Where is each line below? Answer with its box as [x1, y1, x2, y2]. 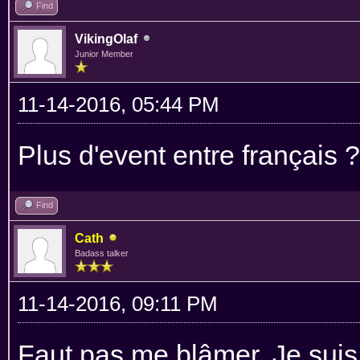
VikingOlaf [75, 31, 137, 46]
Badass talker [75, 247, 129, 258]
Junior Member [75, 48, 133, 59]
